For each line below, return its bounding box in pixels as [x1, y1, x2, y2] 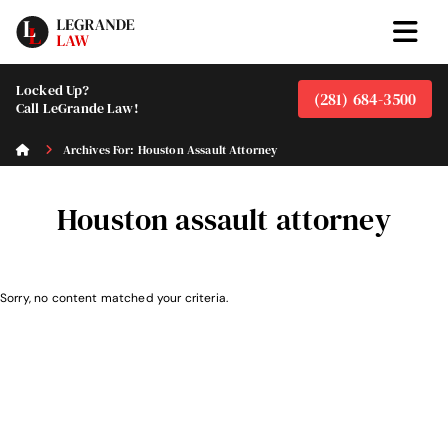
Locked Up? [16, 80, 90, 100]
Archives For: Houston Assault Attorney [59, 142, 278, 158]
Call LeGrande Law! [16, 98, 139, 118]
